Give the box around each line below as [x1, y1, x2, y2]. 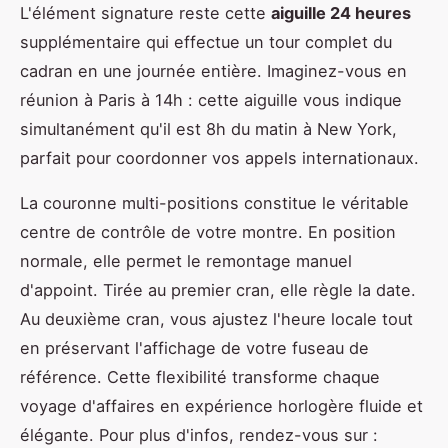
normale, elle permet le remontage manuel [20, 251, 352, 272]
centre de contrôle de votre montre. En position [20, 222, 396, 243]
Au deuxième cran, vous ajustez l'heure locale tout [20, 309, 413, 330]
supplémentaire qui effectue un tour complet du [20, 32, 392, 53]
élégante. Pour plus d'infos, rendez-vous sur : [20, 425, 378, 446]
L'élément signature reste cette [20, 3, 271, 24]
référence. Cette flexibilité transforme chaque [20, 367, 380, 388]
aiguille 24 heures [271, 3, 411, 24]
